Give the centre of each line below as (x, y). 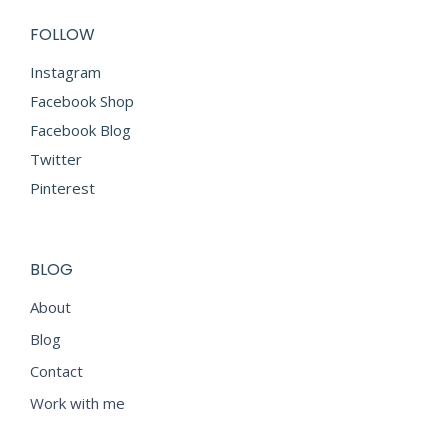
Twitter (56, 159)
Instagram (65, 72)
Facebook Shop (82, 101)
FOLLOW (62, 34)
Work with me (77, 403)
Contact (56, 371)
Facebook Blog (80, 130)
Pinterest (62, 188)
